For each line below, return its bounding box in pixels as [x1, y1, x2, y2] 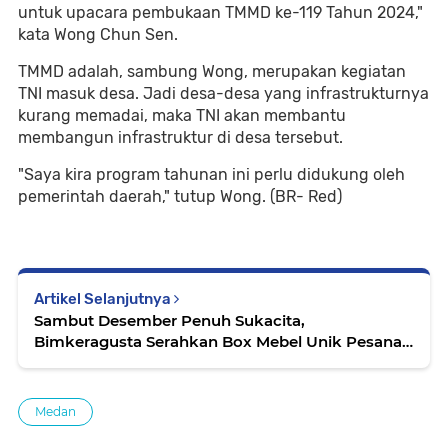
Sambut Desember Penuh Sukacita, [34, 310, 305, 330]
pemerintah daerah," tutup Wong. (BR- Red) [18, 186, 342, 206]
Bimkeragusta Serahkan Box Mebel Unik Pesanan [34, 331, 412, 351]
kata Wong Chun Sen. [18, 24, 178, 44]
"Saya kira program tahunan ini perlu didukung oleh [18, 164, 405, 184]
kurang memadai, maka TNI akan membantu [18, 105, 346, 125]
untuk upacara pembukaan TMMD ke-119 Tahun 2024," [18, 2, 423, 22]
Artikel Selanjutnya [34, 289, 174, 308]
